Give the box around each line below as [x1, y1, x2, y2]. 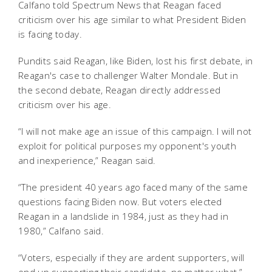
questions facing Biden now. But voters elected [18, 195, 222, 208]
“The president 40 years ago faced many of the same [18, 180, 248, 193]
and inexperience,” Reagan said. [18, 154, 156, 166]
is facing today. [18, 27, 82, 40]
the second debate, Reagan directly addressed [18, 83, 221, 96]
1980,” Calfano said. [18, 224, 104, 237]
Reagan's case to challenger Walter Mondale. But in [18, 69, 238, 81]
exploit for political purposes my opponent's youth [18, 139, 236, 152]
